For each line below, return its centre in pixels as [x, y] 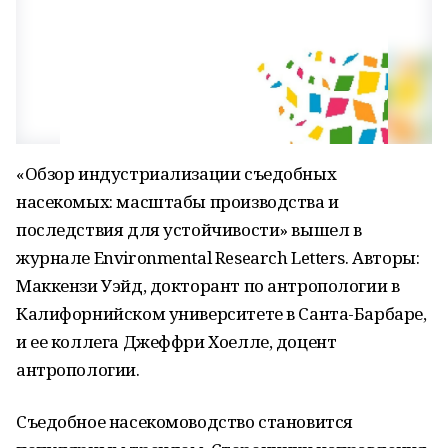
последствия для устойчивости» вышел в [189, 229]
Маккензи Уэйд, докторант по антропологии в [208, 285]
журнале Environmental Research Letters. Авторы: [218, 257]
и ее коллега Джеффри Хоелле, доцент [176, 341]
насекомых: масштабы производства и [177, 201]
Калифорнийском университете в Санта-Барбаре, [221, 313]
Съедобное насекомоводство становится [184, 421]
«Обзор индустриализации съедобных [176, 173]
